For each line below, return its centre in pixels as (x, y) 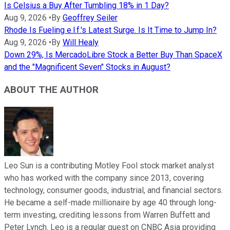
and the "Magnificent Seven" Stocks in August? (87, 67)
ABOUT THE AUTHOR (51, 90)
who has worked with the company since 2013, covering (104, 178)
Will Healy (81, 42)
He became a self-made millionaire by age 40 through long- (110, 203)
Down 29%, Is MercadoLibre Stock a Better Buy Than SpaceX (113, 54)
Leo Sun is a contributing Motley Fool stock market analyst (109, 166)
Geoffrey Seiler (90, 17)
